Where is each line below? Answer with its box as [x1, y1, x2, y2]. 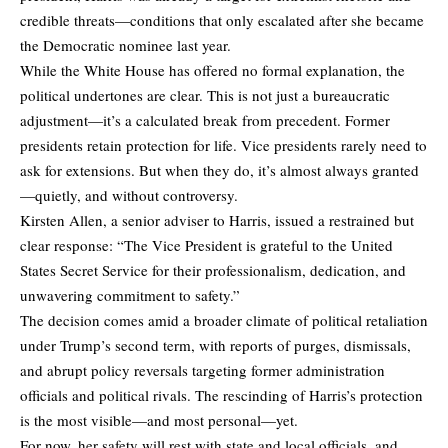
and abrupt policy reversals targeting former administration [20, 359, 385, 380]
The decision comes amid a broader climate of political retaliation [20, 309, 428, 330]
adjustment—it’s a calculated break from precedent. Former [20, 109, 390, 130]
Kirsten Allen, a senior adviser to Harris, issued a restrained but [20, 209, 414, 230]
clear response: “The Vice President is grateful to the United [20, 234, 393, 255]
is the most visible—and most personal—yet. [20, 409, 298, 430]
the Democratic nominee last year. [20, 34, 231, 55]
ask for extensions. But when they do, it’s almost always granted [20, 159, 419, 180]
